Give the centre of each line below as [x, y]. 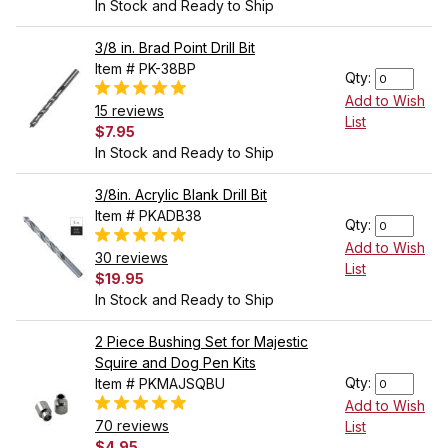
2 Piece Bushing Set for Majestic [201, 342]
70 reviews [132, 426]
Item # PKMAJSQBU [160, 384]
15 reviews [129, 111]
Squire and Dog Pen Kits [175, 363]
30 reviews [131, 258]
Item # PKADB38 [148, 216]
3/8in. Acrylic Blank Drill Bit [181, 195]
